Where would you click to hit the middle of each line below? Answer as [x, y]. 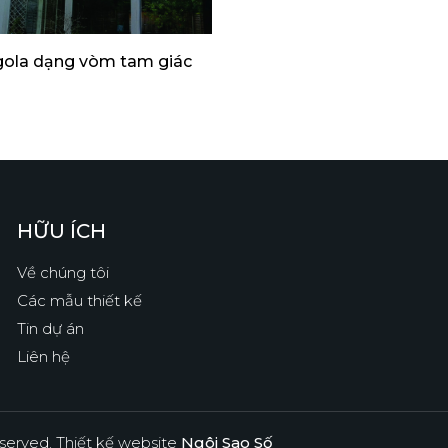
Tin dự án [51, 328]
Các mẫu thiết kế [80, 300]
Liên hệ [44, 356]
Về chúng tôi [63, 272]
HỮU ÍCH [62, 230]
